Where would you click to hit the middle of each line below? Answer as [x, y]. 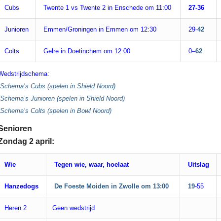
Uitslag [198, 165]
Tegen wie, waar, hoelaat [91, 165]
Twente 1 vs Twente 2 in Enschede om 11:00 [106, 8]
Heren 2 [16, 208]
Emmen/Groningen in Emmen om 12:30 [99, 30]
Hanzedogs [21, 186]
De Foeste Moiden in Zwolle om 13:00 [110, 186]
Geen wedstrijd [74, 208]
